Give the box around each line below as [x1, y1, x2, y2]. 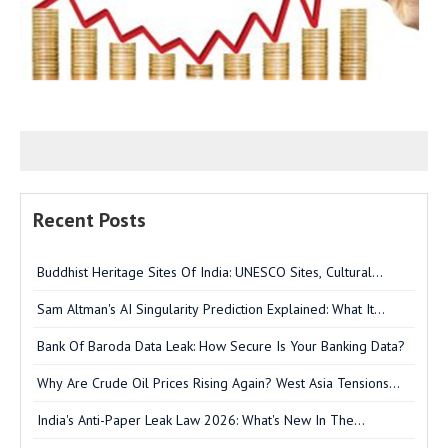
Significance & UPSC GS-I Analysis [37, 282, 243, 301]
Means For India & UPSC [37, 319, 186, 338]
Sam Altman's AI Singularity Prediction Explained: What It [37, 299, 374, 318]
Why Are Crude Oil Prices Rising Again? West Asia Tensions [37, 373, 389, 392]
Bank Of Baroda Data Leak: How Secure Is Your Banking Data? [37, 336, 405, 355]
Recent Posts [33, 206, 146, 233]
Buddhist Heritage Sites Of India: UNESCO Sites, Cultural [37, 262, 372, 281]
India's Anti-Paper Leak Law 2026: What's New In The [37, 410, 354, 429]
